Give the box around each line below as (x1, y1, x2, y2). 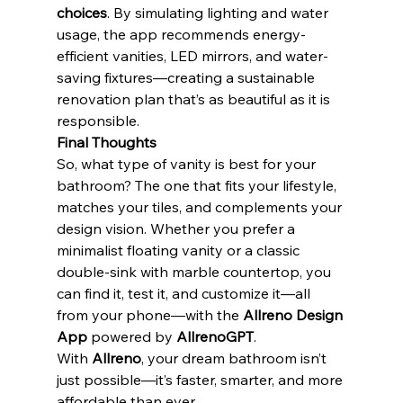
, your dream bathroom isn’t (140, 349, 330, 368)
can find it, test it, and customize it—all (56, 284, 314, 303)
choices (56, 4, 107, 22)
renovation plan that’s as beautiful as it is (56, 90, 334, 109)
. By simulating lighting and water (106, 4, 332, 22)
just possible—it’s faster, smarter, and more (56, 371, 346, 390)
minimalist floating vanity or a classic (56, 241, 303, 260)
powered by (86, 327, 176, 346)
